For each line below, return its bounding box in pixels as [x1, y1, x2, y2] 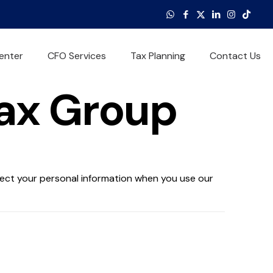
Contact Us [210, 49, 261, 62]
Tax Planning [130, 49, 185, 62]
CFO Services [48, 49, 106, 62]
